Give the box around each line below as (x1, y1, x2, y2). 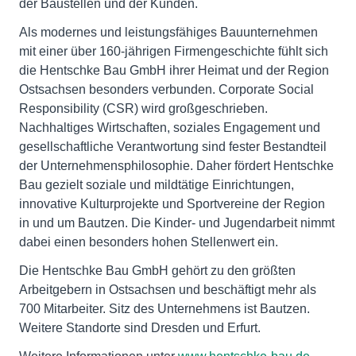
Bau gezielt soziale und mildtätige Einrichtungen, (19, 178, 294, 192)
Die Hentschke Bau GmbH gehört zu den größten (19, 264, 296, 278)
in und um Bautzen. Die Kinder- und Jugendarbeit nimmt (19, 216, 335, 230)
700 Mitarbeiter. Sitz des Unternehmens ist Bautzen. (19, 302, 310, 316)
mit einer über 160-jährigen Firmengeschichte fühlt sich (19, 44, 328, 59)
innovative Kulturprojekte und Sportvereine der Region (19, 197, 325, 211)
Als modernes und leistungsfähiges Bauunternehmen (19, 25, 318, 40)
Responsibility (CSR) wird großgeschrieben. (19, 102, 268, 116)
